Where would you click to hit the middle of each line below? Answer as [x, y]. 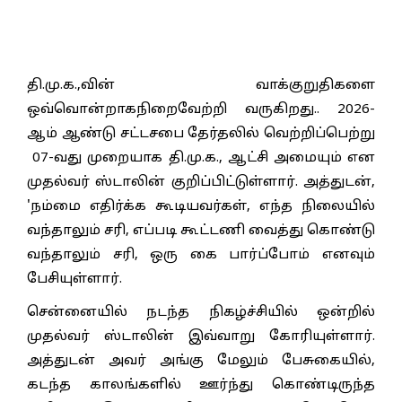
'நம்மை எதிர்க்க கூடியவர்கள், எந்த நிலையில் [201, 206]
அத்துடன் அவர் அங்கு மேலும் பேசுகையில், [201, 361]
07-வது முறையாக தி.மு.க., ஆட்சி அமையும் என [201, 158]
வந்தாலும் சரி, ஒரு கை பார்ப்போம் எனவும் [201, 255]
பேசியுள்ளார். [74, 279]
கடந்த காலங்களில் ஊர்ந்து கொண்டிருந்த [201, 385]
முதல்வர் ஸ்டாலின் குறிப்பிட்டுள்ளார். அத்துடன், [201, 182]
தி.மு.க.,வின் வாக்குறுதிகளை [201, 85]
